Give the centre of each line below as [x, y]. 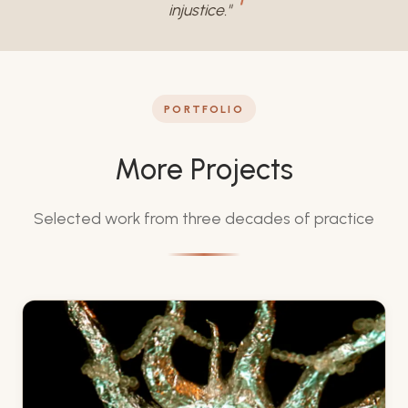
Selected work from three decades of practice [204, 219]
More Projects [204, 170]
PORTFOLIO [204, 109]
